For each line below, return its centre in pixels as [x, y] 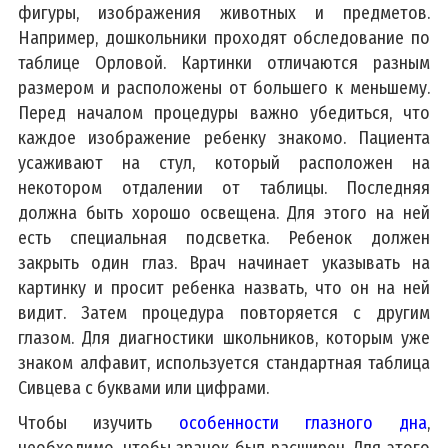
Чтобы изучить [98, 422]
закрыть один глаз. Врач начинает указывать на [224, 262]
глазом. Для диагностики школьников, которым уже [224, 337]
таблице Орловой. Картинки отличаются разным [224, 62]
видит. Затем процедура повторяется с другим [224, 312]
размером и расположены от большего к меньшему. [224, 87]
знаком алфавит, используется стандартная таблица [224, 362]
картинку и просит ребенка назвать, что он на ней [224, 287]
